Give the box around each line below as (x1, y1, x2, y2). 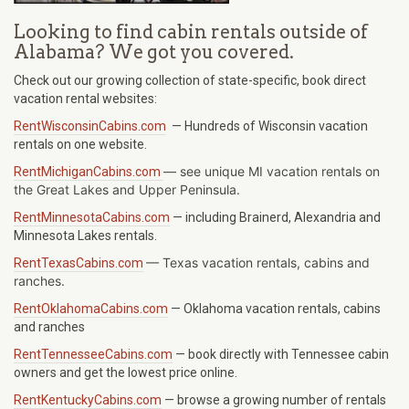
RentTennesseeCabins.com (14, 347, 173, 362)
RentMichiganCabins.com (14, 164, 163, 180)
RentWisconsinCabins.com (14, 119, 166, 134)
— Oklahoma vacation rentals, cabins (168, 301, 381, 317)
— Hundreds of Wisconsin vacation (166, 119, 368, 134)
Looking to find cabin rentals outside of (14, 21, 368, 44)
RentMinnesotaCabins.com (14, 210, 170, 225)
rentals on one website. (14, 137, 147, 152)
